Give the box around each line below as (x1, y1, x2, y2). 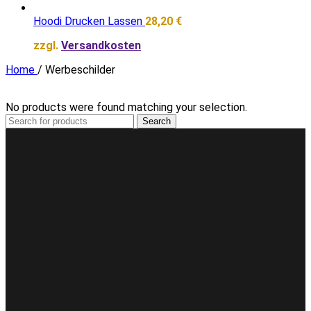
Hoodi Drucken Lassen (33, 14, 145, 28)
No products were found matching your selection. (6, 100, 247, 114)
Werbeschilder (45, 62, 115, 76)
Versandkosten (61, 38, 141, 52)
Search (142, 115, 171, 126)
